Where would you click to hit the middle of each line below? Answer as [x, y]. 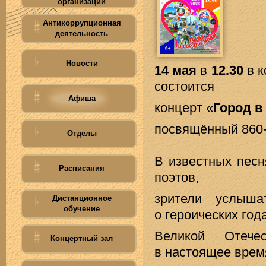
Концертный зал [82, 238]
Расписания [82, 168]
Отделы [82, 133]
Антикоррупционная [82, 23]
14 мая [176, 70]
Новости [82, 63]
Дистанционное [82, 198]
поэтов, [177, 177]
